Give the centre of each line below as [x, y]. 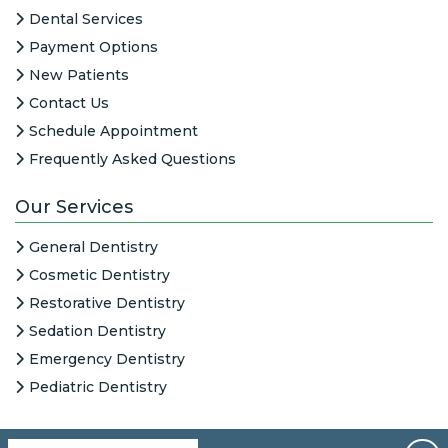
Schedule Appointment [113, 130]
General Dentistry [93, 246]
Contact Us [69, 102]
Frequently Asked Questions [132, 158]
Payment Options [93, 46]
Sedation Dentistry [97, 330]
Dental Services [86, 18]
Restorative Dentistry [107, 302]
